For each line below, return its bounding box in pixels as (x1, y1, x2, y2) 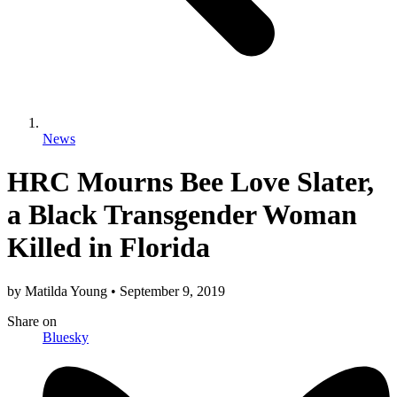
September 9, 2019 (116, 283, 225, 299)
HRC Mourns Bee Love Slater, (7, 166, 374, 198)
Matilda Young (25, 283, 111, 299)
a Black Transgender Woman (7, 198, 357, 231)
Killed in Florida (7, 231, 210, 264)
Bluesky (43, 329, 89, 345)
